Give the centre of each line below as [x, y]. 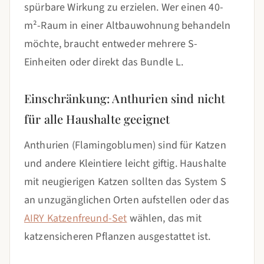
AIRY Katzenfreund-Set [76, 218]
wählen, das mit [164, 218]
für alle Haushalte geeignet [97, 119]
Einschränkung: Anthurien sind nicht [125, 98]
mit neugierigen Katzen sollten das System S [125, 182]
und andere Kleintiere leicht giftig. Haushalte [126, 164]
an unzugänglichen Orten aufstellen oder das [127, 200]
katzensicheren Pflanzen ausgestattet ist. [118, 237]
